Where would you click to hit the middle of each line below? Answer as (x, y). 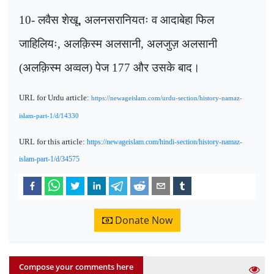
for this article (59, 141)
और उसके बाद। (167, 68)
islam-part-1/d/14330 (49, 116)
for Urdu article (61, 98)
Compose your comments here (76, 267)
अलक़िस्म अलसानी (102, 44)
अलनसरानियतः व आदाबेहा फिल (149, 20)
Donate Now (142, 220)
